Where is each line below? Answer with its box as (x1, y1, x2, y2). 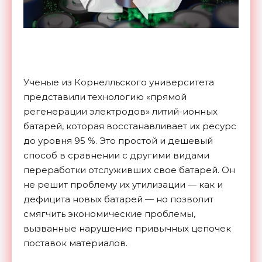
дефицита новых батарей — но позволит (23, 193, 213, 205)
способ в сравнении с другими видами (23, 149, 209, 161)
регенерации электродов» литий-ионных (23, 105, 218, 117)
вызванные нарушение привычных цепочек (23, 222, 231, 234)
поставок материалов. (23, 237, 127, 249)
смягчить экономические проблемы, (23, 208, 195, 219)
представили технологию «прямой (23, 91, 187, 102)
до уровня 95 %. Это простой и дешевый (23, 135, 213, 146)
